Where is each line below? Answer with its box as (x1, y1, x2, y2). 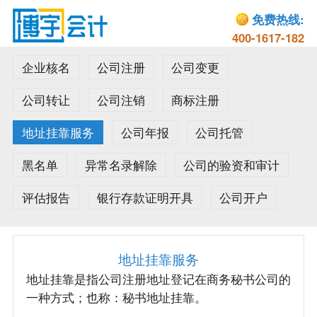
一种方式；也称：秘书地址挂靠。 (25, 288, 207, 306)
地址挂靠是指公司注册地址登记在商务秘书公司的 (25, 270, 291, 287)
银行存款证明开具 (96, 188, 193, 206)
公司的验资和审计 (183, 156, 280, 174)
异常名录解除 (84, 156, 157, 174)
